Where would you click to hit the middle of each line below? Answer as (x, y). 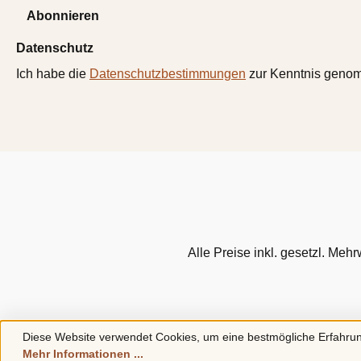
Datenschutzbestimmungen (168, 73)
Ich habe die (53, 73)
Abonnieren (63, 15)
